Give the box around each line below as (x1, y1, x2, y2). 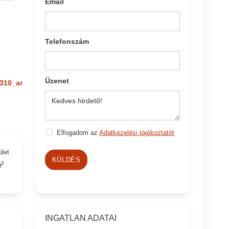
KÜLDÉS (52, 155, 81, 164)
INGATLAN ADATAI (45, 213, 117, 222)
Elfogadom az (56, 128, 99, 136)
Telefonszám (45, 37, 89, 45)
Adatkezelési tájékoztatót (99, 128, 174, 136)
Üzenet (45, 76, 70, 85)
